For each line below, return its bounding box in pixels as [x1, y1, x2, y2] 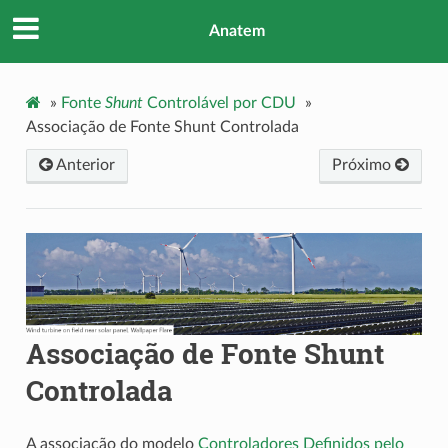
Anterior [52, 156, 115, 173]
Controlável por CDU [142, 94, 296, 111]
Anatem [209, 23, 265, 40]
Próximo [332, 156, 396, 173]
